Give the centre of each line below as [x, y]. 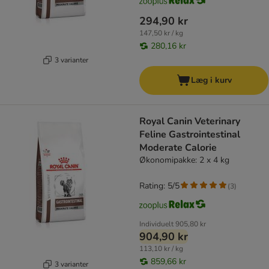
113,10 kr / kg [161, 249]
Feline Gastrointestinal [190, 135]
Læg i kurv [211, 80]
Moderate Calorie [178, 148]
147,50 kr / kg [161, 33]
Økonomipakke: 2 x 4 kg [184, 160]
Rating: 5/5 [159, 186]
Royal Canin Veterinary [190, 122]
